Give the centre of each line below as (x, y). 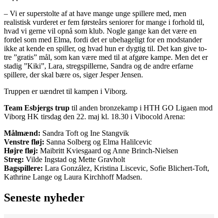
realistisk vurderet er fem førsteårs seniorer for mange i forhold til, (104, 22)
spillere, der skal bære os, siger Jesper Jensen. (73, 74)
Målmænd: (22, 133)
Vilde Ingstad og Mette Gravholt (74, 159)
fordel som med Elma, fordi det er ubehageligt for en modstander (103, 39)
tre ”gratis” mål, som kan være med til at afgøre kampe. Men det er (106, 57)
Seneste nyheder (44, 197)
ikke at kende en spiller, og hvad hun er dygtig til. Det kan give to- (105, 48)
